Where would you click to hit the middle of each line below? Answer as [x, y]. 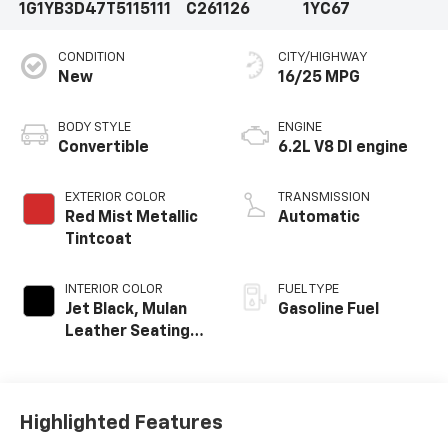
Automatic [319, 217]
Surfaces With [120, 353]
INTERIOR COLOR [113, 289]
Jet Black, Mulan [125, 309]
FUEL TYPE [308, 289]
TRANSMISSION [324, 197]
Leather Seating [127, 331]
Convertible [103, 147]
